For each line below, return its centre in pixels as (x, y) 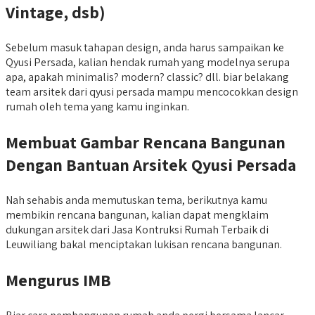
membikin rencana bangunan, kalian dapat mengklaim (137, 215)
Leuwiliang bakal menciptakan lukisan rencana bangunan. (144, 245)
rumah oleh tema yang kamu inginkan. (97, 107)
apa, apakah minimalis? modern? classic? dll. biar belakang (147, 77)
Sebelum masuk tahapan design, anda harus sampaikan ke (145, 48)
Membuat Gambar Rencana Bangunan (146, 142)
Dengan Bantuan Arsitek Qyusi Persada (151, 165)
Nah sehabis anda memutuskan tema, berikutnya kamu (136, 200)
